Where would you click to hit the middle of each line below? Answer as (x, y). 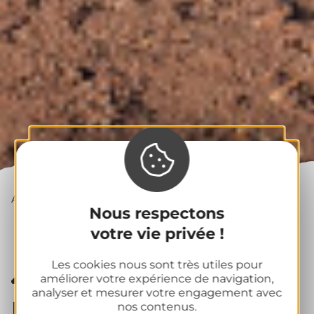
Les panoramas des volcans (104, 221)
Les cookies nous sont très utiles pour (157, 264)
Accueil (32, 198)
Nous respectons (157, 213)
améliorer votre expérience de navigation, (157, 278)
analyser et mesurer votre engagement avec (157, 292)
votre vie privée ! (157, 233)
